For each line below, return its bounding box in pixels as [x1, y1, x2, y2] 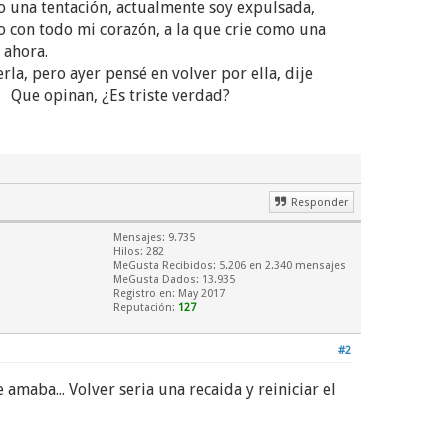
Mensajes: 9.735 [113, 231, 195, 244]
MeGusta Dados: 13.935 [113, 273, 235, 286]
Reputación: [113, 301, 178, 314]
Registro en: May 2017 [113, 287, 225, 300]
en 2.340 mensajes [246, 259, 346, 272]
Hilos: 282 [113, 245, 164, 258]
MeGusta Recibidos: [113, 259, 219, 272]
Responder [291, 196, 348, 209]
